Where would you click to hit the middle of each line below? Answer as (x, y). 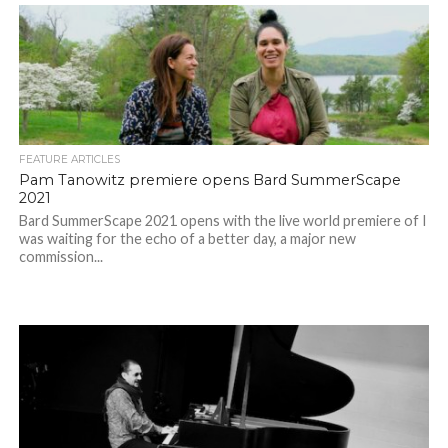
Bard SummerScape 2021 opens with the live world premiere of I (222, 221)
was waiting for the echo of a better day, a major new (187, 239)
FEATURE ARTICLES (69, 160)
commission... (60, 257)
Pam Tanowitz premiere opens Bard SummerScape (209, 180)
